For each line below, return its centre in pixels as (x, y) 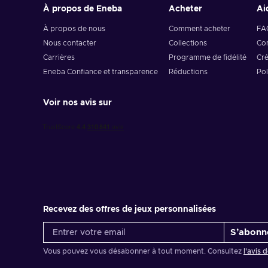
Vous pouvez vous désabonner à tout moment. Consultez (143, 251)
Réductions (188, 72)
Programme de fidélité (207, 57)
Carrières (59, 57)
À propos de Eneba (83, 9)
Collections (188, 43)
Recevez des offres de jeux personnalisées (130, 209)
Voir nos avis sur (77, 103)
